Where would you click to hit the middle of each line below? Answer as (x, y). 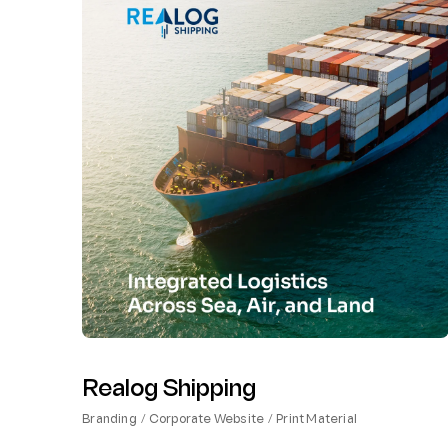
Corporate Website (206, 420)
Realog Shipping (169, 390)
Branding (109, 420)
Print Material (317, 420)
